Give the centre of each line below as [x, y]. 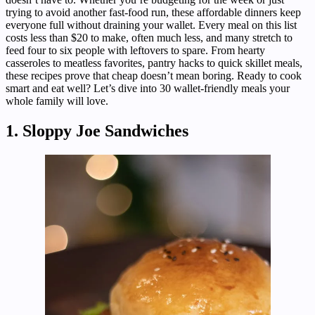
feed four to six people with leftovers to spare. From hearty [135, 51]
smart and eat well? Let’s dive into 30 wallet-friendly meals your [148, 89]
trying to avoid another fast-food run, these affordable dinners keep [153, 13]
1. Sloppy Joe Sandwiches [97, 131]
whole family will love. [57, 101]
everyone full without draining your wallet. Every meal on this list [151, 25]
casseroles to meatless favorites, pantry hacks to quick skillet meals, [154, 63]
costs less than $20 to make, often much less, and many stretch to [149, 38]
